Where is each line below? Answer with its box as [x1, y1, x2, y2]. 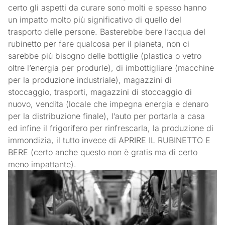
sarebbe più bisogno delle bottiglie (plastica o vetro [8, 50, 202, 61]
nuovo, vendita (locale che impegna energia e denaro [8, 98, 209, 109]
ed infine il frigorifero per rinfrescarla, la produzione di [8, 123, 214, 133]
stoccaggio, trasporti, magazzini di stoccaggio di [8, 86, 192, 97]
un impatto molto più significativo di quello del [8, 14, 182, 25]
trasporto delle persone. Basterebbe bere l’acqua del [8, 26, 206, 37]
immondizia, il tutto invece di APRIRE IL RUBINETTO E [8, 135, 211, 145]
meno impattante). [8, 159, 77, 169]
